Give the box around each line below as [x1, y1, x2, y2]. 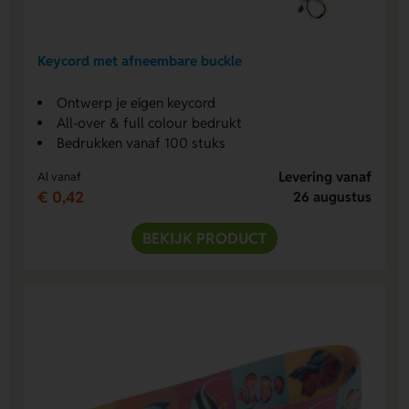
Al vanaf [37, 168, 82, 184]
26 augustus [292, 187, 372, 205]
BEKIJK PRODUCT [142, 227, 267, 248]
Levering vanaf [278, 167, 372, 185]
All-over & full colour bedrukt [57, 113, 243, 131]
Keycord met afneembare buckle [37, 52, 243, 70]
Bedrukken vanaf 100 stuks [57, 133, 226, 152]
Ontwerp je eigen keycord [57, 93, 216, 111]
